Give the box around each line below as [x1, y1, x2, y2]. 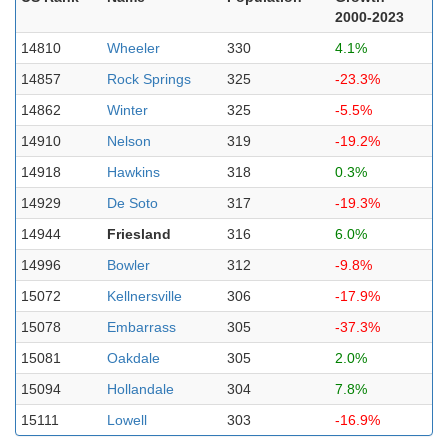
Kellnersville [107, 288, 182, 304]
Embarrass [107, 319, 176, 335]
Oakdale [107, 350, 160, 366]
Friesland [107, 226, 171, 242]
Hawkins [107, 164, 160, 180]
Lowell [107, 412, 147, 428]
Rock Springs [107, 71, 191, 87]
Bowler [107, 257, 150, 273]
